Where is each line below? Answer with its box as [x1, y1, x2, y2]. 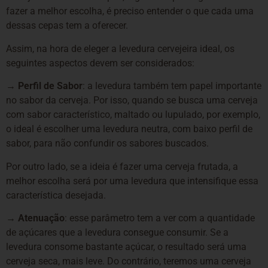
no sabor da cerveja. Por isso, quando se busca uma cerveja [6, 95, 258, 106]
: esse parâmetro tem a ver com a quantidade [65, 212, 255, 224]
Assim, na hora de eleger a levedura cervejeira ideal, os [6, 42, 234, 54]
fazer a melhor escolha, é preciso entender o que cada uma [6, 5, 254, 17]
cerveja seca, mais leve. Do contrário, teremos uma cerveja [6, 255, 251, 267]
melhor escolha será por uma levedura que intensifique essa [6, 175, 258, 187]
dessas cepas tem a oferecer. [6, 20, 128, 32]
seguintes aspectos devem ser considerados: [6, 57, 194, 69]
